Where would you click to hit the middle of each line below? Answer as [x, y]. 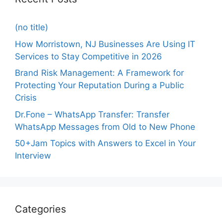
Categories [40, 209]
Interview [33, 156]
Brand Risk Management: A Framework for [99, 73]
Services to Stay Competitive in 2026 [88, 56]
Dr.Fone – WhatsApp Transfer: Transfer [92, 114]
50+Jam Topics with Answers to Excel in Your [105, 143]
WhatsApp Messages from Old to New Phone [105, 127]
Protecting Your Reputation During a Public [99, 85]
